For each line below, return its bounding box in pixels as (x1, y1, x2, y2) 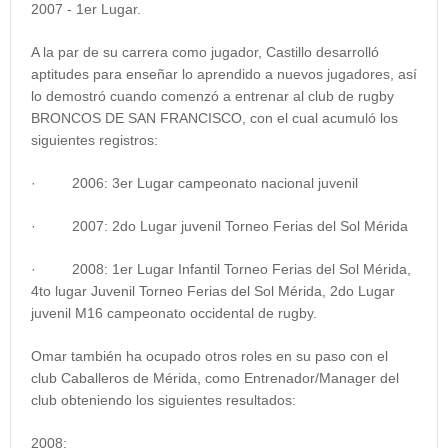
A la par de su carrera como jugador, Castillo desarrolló (31, 44, 379, 61)
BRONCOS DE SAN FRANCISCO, (31, 110, 250, 127)
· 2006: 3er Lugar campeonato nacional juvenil (31, 175, 358, 192)
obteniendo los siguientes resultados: (57, 392, 296, 409)
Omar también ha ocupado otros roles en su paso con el (31, 348, 388, 365)
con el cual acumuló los (250, 110, 398, 127)
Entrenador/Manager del (244, 370, 399, 387)
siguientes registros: (31, 132, 158, 149)
